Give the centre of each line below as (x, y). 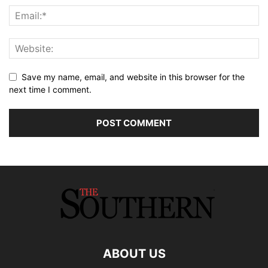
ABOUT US (134, 254)
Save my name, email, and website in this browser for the (133, 77)
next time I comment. (50, 89)
